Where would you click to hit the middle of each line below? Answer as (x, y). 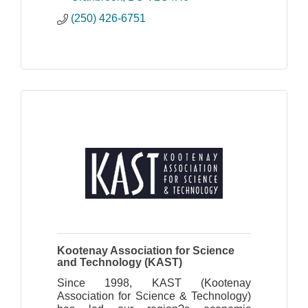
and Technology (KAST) (120, 263)
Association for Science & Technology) (154, 296)
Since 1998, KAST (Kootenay (154, 283)
